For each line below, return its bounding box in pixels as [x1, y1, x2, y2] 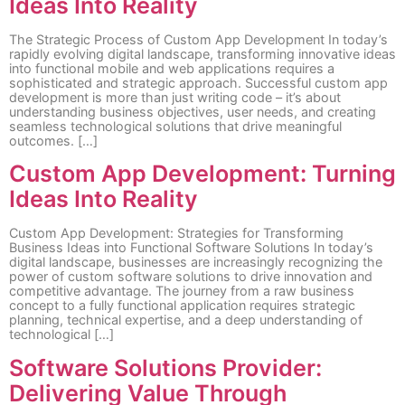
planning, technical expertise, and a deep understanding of [9, 312, 363, 328]
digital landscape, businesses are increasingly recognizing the [9, 254, 382, 270]
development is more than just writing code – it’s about [9, 89, 341, 105]
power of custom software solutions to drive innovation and [9, 268, 372, 285]
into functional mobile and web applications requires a [9, 60, 334, 76]
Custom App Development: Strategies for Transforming [9, 225, 344, 241]
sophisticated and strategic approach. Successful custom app [9, 74, 388, 90]
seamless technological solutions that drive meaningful [9, 118, 342, 134]
